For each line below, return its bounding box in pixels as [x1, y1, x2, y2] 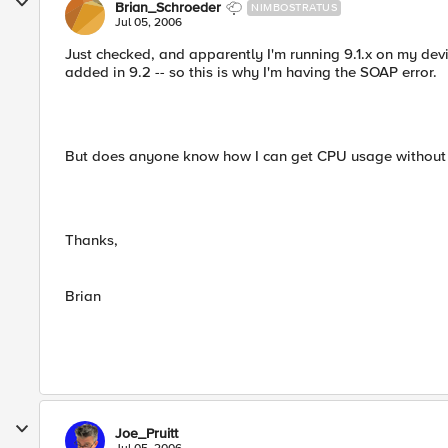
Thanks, [65, 231, 118, 249]
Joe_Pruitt [115, 425, 178, 442]
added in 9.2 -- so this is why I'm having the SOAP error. [65, 63, 437, 81]
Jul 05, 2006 [115, 15, 182, 30]
